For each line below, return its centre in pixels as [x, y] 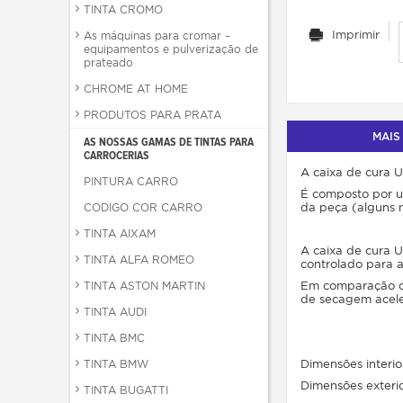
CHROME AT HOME [136, 89]
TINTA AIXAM [120, 233]
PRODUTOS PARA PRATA [152, 115]
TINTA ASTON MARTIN [144, 286]
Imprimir [356, 34]
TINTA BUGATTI [126, 390]
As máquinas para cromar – [157, 36]
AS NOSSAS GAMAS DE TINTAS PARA [169, 142]
